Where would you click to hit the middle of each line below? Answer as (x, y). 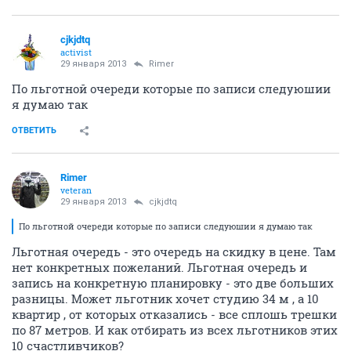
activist (76, 52)
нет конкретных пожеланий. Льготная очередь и (159, 267)
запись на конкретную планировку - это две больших (173, 283)
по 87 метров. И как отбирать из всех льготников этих (175, 330)
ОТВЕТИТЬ (34, 130)
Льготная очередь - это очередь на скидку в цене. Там (174, 251)
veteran (76, 190)
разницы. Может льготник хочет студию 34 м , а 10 (165, 299)
